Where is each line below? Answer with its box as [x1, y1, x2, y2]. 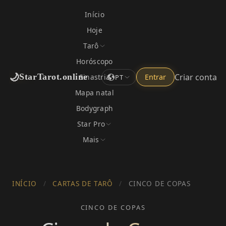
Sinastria [79, 72, 110, 82]
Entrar [145, 72, 166, 82]
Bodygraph [76, 103, 114, 113]
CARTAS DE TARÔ [52, 179, 113, 188]
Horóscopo [76, 56, 113, 66]
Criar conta [175, 71, 217, 83]
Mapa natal [75, 88, 114, 97]
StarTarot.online [19, 72, 88, 82]
